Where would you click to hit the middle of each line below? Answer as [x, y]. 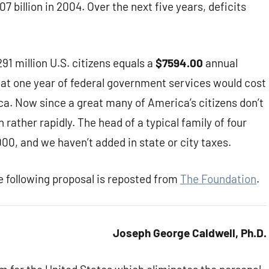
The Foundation [218, 179]
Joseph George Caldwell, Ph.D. [190, 233]
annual [220, 63]
